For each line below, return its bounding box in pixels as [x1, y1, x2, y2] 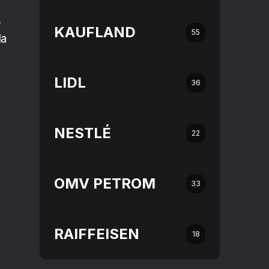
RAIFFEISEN [54, 225, 139, 243]
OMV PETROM [54, 175, 156, 192]
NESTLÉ [54, 124, 111, 142]
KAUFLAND [54, 23, 136, 41]
